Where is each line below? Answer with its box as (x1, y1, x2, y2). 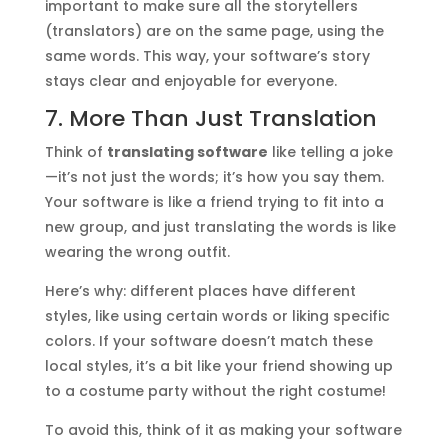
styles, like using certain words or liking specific (44, 305, 390, 326)
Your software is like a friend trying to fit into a (44, 191, 384, 212)
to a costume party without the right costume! (44, 380, 386, 401)
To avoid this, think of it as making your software (44, 419, 402, 440)
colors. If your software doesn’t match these (44, 330, 373, 351)
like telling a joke (267, 141, 393, 162)
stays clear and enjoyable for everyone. (44, 70, 337, 91)
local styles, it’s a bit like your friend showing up (44, 355, 393, 376)
